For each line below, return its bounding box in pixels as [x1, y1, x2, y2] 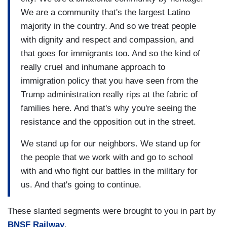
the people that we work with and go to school [21, 152, 193, 162]
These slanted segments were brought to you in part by [8, 206, 216, 216]
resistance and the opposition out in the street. [21, 117, 196, 127]
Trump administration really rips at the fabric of [21, 89, 198, 99]
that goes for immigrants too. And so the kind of [21, 48, 200, 58]
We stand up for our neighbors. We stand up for [21, 138, 201, 148]
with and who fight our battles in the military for [21, 166, 198, 176]
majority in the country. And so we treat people [21, 21, 196, 31]
